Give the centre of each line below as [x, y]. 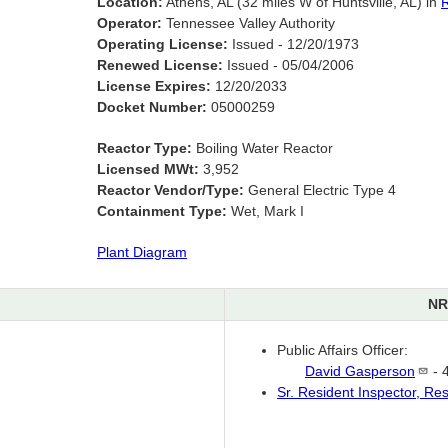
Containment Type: [162, 211]
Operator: [129, 23]
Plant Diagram [142, 252]
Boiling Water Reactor [262, 148]
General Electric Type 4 [320, 190]
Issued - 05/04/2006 [288, 65]
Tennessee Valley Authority [248, 23]
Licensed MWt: [148, 169]
